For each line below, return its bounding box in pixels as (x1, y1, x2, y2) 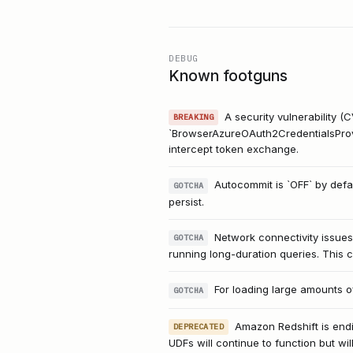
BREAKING (173, 112, 214, 123)
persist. (169, 195, 204, 208)
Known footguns (169, 67, 288, 85)
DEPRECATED (173, 321, 224, 333)
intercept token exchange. (169, 143, 299, 156)
